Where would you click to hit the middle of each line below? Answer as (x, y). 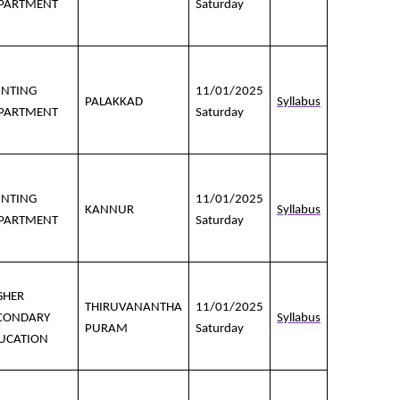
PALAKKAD (114, 103)
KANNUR (109, 211)
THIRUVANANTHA (133, 308)
